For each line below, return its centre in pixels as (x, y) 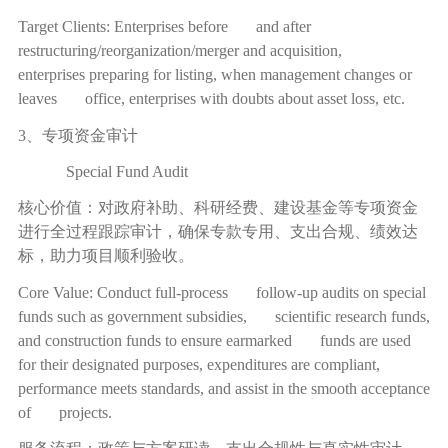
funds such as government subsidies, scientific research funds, (223, 316)
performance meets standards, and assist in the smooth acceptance (223, 388)
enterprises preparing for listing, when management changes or (214, 75)
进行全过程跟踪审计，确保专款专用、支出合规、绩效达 (217, 232)
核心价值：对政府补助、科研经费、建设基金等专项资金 (217, 208)
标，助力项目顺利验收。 (105, 256)
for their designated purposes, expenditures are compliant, (210, 364)
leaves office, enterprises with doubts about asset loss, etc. (211, 99)
